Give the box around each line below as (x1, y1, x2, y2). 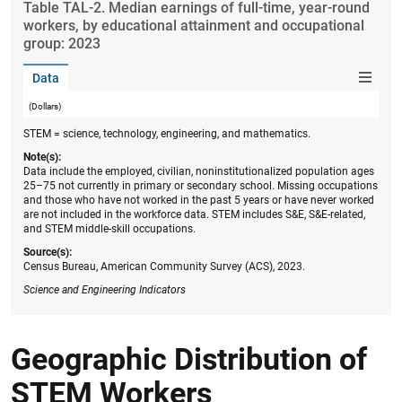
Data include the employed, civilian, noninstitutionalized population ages (23, 165, 374, 178)
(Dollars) (29, 100, 61, 111)
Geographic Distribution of (11, 341, 367, 377)
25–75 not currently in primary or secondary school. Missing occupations (23, 179, 378, 192)
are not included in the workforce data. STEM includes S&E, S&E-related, (23, 208, 365, 221)
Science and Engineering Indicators (23, 284, 186, 296)
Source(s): (23, 246, 72, 258)
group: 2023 (23, 34, 100, 52)
